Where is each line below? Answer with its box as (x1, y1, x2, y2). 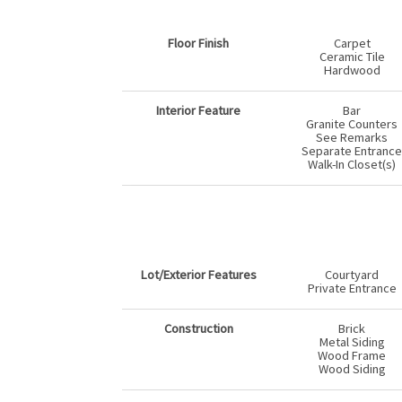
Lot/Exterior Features (140, 267, 257, 284)
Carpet (333, 35, 371, 52)
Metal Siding (319, 334, 385, 351)
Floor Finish (168, 35, 230, 52)
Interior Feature (156, 102, 241, 119)
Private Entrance (307, 280, 397, 297)
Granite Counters (306, 116, 398, 133)
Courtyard (325, 267, 379, 284)
